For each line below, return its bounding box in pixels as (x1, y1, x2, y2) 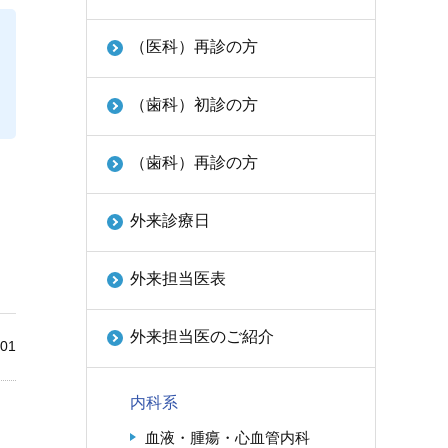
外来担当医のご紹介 (130, 328, 274, 345)
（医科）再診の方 (130, 38, 258, 55)
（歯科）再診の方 (130, 154, 258, 171)
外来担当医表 (130, 270, 226, 287)
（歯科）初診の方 (130, 96, 258, 113)
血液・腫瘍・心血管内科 (145, 429, 310, 446)
